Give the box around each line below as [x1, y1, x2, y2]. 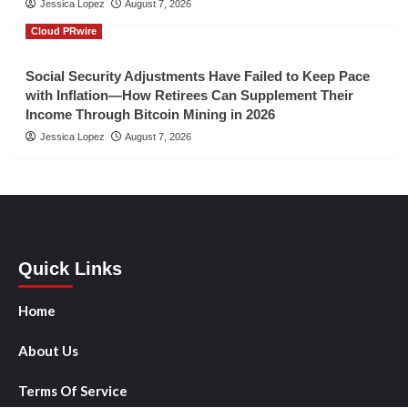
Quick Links [18, 258, 122, 279]
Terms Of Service [18, 382, 127, 399]
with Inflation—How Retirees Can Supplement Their [25, 87, 353, 103]
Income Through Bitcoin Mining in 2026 [25, 106, 275, 122]
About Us [18, 342, 78, 359]
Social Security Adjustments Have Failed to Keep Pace [25, 67, 370, 84]
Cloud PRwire [30, 25, 97, 36]
